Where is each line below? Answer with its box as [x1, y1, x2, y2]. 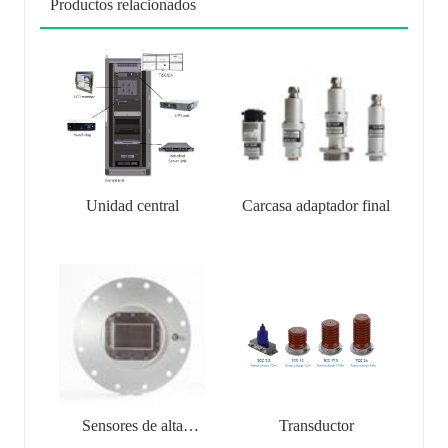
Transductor [278, 417, 354, 434]
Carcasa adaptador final [242, 197, 390, 214]
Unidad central [85, 197, 179, 214]
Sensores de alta [81, 417, 183, 434]
